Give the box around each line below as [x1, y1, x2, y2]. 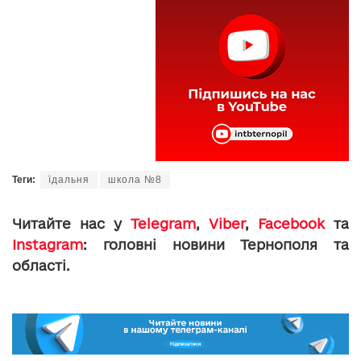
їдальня [48, 173, 89, 185]
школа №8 [108, 173, 162, 185]
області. [12, 257, 70, 273]
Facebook [258, 215, 325, 231]
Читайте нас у [12, 215, 131, 231]
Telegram [131, 215, 196, 231]
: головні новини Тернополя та [83, 236, 349, 252]
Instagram [12, 236, 83, 252]
